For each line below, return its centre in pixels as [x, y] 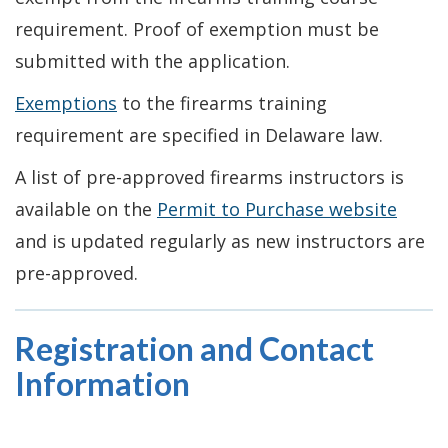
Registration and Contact [194, 348]
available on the [86, 208]
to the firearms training [222, 102]
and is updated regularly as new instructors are [220, 240]
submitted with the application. [152, 60]
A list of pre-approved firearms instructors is [209, 176]
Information [102, 383]
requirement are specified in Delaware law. [199, 134]
